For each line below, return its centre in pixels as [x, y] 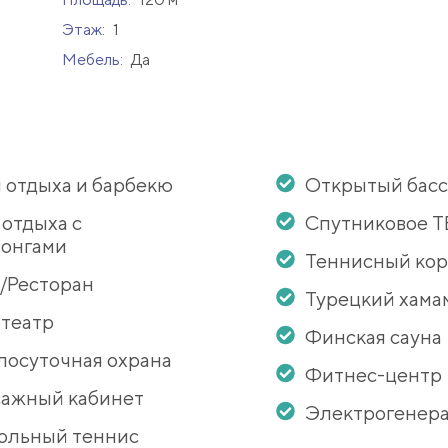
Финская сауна [373, 337]
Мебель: [93, 60]
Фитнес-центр [373, 375]
